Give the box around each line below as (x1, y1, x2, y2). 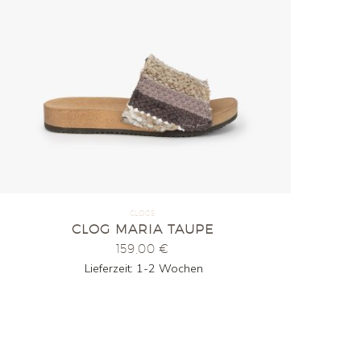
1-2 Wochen (136, 259, 204, 276)
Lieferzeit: (85, 259, 137, 276)
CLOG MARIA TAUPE (71, 221, 214, 237)
